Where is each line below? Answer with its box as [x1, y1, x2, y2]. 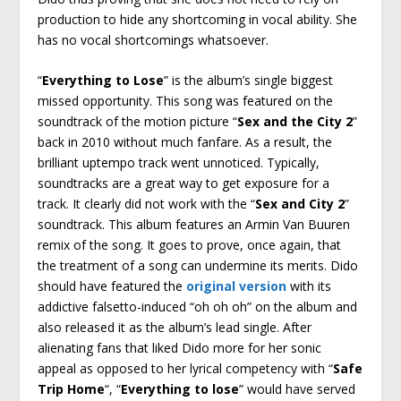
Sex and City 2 [255, 195, 346, 213]
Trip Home [38, 380, 106, 398]
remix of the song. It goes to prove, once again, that [38, 236, 342, 254]
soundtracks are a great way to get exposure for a [38, 175, 330, 192]
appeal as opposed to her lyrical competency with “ [38, 360, 334, 378]
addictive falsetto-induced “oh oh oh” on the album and [38, 298, 358, 316]
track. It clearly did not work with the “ [38, 195, 256, 213]
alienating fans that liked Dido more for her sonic [38, 339, 322, 357]
